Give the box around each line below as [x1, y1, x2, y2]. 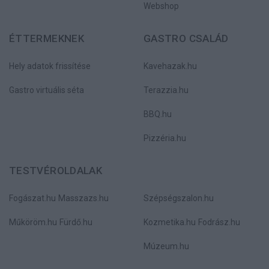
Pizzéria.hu [144, 133, 186, 143]
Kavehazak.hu [144, 61, 197, 71]
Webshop [144, 1, 179, 11]
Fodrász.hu [198, 217, 240, 227]
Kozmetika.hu [144, 217, 196, 227]
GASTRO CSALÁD [144, 32, 229, 44]
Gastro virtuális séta [9, 85, 84, 95]
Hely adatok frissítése [9, 61, 91, 71]
